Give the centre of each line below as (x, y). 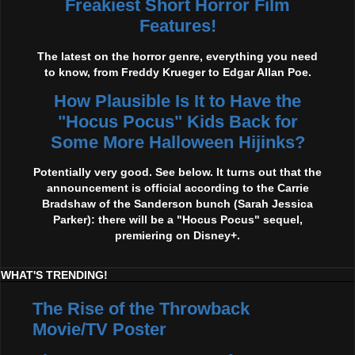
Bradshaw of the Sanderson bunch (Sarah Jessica (177, 204)
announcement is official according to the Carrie (177, 188)
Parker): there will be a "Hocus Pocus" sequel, (177, 220)
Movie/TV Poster (99, 330)
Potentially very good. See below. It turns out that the (177, 172)
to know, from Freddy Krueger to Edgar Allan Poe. (177, 72)
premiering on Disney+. (177, 236)
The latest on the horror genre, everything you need (177, 56)
